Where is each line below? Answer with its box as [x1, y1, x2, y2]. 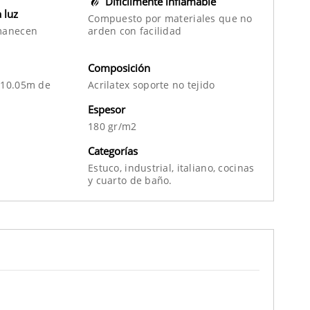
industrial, [125, 161, 177, 174]
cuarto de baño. [95, 173, 172, 187]
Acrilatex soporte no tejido [88, 77, 215, 91]
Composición [88, 60, 150, 75]
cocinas [218, 161, 255, 174]
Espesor [88, 102, 125, 116]
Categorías [88, 143, 138, 158]
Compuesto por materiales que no [88, 11, 253, 25]
